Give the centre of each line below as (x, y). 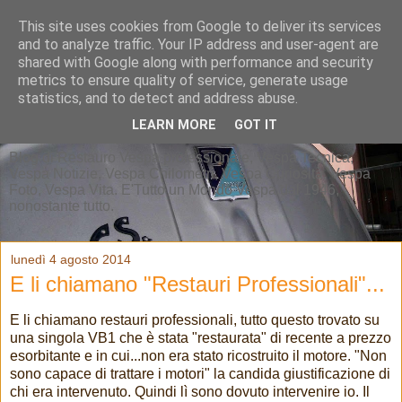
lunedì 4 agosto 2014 (71, 260)
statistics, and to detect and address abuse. (158, 98)
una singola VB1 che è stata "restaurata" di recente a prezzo (201, 338)
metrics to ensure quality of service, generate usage (183, 80)
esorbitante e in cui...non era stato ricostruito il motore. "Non (198, 356)
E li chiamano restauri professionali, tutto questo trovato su (195, 320)
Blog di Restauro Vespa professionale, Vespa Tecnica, (181, 158)
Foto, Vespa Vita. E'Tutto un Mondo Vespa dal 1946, (174, 190)
